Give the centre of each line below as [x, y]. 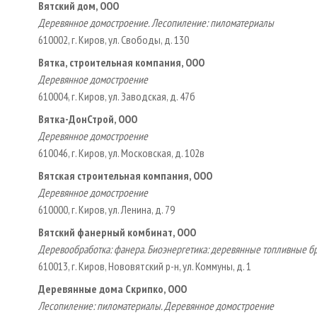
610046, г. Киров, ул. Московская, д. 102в [121, 152]
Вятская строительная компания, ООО [125, 175]
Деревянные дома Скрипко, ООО [113, 288]
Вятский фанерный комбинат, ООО [117, 232]
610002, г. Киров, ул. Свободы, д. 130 [114, 39]
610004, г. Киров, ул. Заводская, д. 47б [117, 96]
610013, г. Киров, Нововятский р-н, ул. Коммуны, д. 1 [145, 266]
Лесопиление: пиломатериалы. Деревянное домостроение [156, 305]
